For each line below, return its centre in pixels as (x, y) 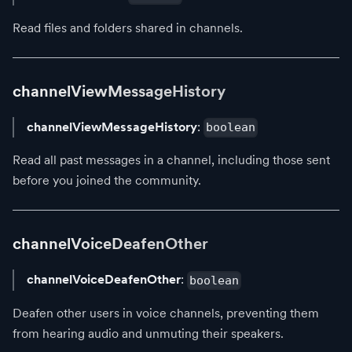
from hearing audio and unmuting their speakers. (148, 333)
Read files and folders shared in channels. (128, 27)
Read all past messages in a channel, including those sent (171, 160)
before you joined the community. (107, 181)
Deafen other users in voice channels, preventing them (166, 313)
